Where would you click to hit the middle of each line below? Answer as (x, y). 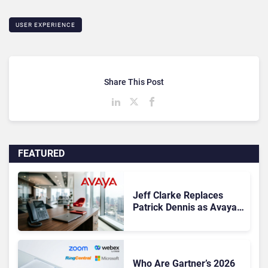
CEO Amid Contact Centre (187, 219)
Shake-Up (154, 231)
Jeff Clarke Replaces (178, 195)
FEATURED (41, 154)
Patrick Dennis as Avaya (185, 207)
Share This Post (134, 82)
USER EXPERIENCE (45, 25)
